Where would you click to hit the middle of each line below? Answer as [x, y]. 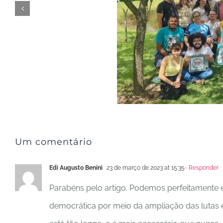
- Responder [202, 167]
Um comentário [54, 142]
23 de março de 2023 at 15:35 [145, 167]
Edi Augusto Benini [76, 167]
